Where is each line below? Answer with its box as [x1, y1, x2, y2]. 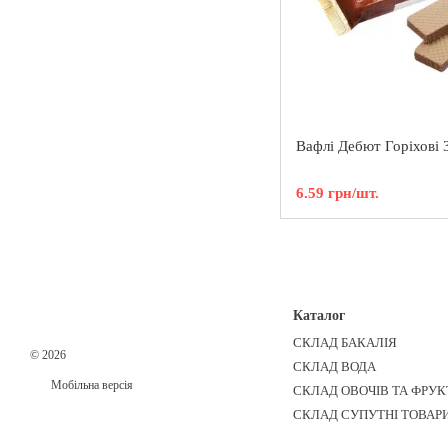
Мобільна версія [48, 378, 133, 393]
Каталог [292, 308, 345, 324]
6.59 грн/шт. [296, 185, 379, 201]
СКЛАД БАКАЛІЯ [292, 335, 397, 351]
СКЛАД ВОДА [292, 359, 376, 375]
